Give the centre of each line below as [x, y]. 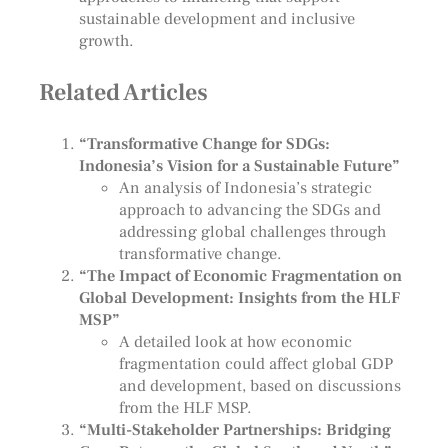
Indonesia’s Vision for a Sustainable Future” [239, 165]
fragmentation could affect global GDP [255, 363]
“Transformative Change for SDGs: [204, 143]
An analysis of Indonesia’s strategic [245, 187]
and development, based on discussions [259, 385]
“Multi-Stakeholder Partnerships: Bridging [234, 429]
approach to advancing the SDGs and [249, 209]
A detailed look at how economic [235, 341]
